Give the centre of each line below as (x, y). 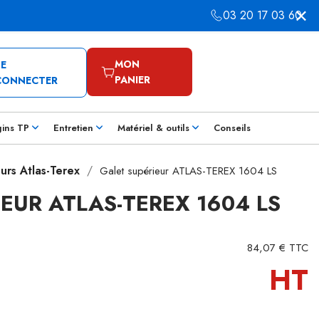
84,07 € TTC (278, 248)
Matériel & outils (153, 128)
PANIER (133, 80)
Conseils (232, 128)
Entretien (73, 128)
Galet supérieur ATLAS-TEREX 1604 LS (188, 171)
